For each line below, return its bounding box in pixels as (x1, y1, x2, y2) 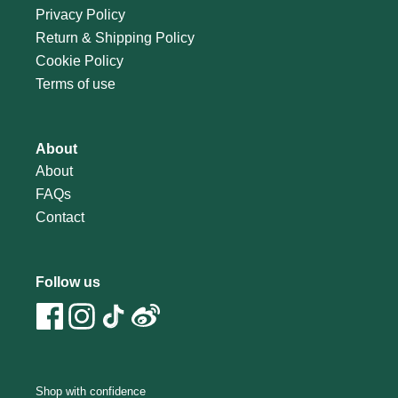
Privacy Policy (36, 6, 125, 22)
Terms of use (36, 76, 115, 92)
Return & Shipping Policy (36, 29, 195, 45)
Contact (36, 209, 84, 225)
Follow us (36, 274, 100, 290)
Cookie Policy (36, 52, 123, 68)
